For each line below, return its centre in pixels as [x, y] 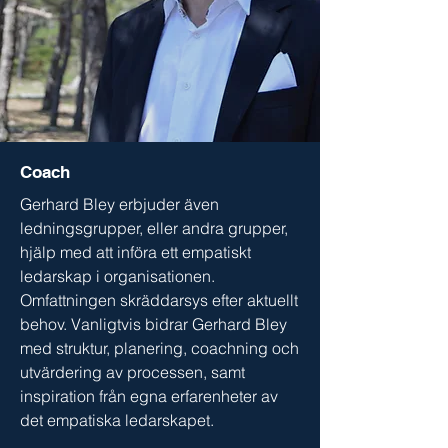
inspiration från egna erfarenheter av [149, 396]
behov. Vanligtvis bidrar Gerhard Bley [153, 324]
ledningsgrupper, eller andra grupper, [154, 228]
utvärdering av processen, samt [132, 372]
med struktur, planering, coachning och [159, 348]
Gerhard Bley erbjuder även [119, 204]
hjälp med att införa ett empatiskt [135, 252]
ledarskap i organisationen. [117, 276]
